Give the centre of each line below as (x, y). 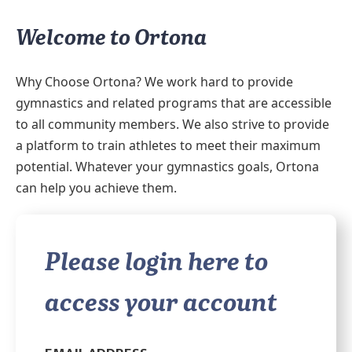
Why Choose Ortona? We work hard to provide (154, 81)
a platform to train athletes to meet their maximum (168, 145)
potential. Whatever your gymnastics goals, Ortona (167, 166)
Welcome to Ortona (111, 36)
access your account (161, 302)
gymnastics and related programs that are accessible (174, 103)
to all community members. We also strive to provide (172, 124)
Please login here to (156, 261)
